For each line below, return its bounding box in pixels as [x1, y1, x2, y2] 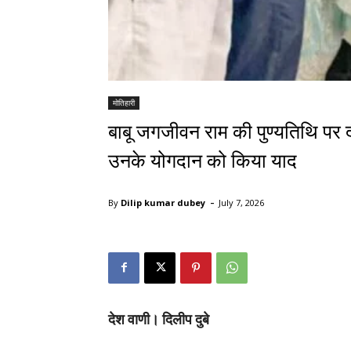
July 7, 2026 [219, 196, 264, 208]
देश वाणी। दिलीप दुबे [108, 310, 209, 327]
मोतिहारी [113, 96, 135, 108]
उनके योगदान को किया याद [108, 149, 297, 172]
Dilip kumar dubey [121, 196, 205, 208]
